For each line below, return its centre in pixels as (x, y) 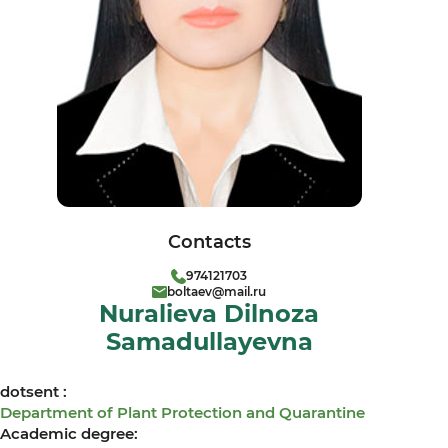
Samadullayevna (209, 341)
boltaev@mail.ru (216, 291)
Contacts (209, 242)
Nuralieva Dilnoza (209, 313)
